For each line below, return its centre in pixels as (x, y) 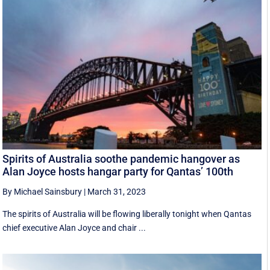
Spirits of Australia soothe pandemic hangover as (121, 159)
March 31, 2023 (117, 192)
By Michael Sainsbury (42, 192)
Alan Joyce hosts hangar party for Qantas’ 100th (118, 172)
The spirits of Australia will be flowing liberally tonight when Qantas (127, 214)
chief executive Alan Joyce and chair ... (74, 228)
